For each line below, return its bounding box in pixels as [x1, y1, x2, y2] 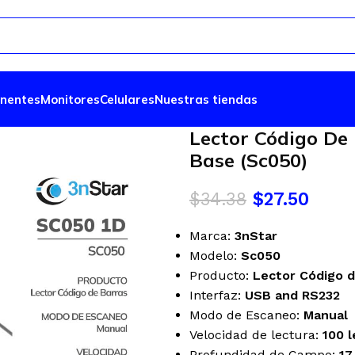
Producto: [189, 268, 253, 283]
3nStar [235, 228, 277, 243]
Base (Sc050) [189, 148, 307, 172]
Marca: [189, 228, 235, 243]
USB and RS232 [245, 288, 340, 303]
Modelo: [189, 248, 241, 263]
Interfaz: [189, 288, 245, 303]
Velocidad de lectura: [189, 327, 323, 342]
